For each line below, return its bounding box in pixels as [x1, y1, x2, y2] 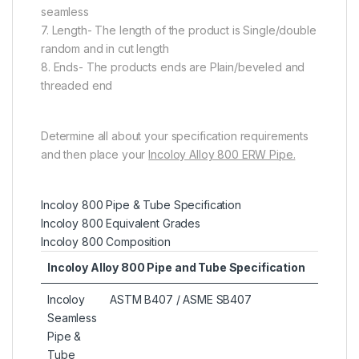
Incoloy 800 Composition [41, 235, 171, 249]
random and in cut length [41, 42, 169, 56]
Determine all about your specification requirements [41, 129, 309, 143]
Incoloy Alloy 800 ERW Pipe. [148, 147, 296, 162]
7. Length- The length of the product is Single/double [41, 23, 317, 38]
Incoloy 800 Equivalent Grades [41, 216, 200, 231]
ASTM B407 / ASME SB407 [110, 292, 252, 307]
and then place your [41, 147, 149, 162]
